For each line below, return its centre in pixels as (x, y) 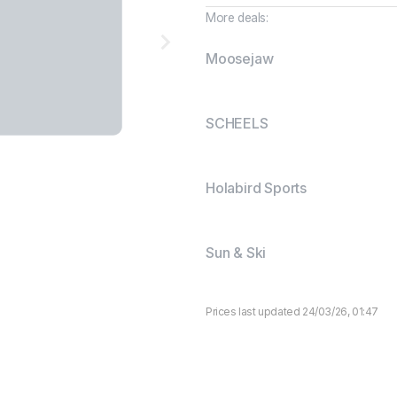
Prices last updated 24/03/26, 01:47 (292, 311)
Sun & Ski (236, 253)
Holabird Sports (256, 188)
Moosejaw (240, 58)
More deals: (237, 18)
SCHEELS (237, 123)
